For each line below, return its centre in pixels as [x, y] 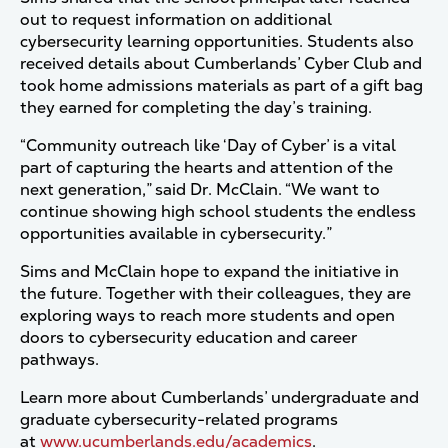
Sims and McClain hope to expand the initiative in [209, 271]
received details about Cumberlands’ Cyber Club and [221, 63]
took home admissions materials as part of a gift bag [221, 85]
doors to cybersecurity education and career [188, 337]
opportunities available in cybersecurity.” [177, 233]
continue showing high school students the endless [218, 211]
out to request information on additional [176, 19]
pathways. [61, 359]
